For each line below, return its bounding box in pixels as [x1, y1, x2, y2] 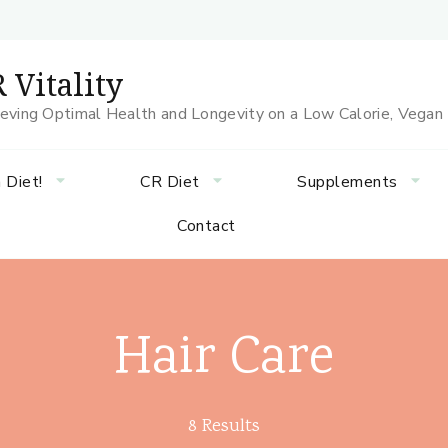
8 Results [188, 414, 260, 440]
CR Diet [140, 171, 200, 193]
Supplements [297, 171, 398, 193]
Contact [177, 215, 236, 237]
